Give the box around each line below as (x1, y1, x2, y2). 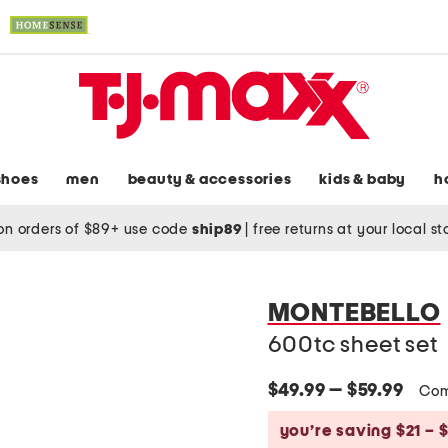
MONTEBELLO (267, 300, 441, 327)
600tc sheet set (267, 333, 438, 358)
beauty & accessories (127, 172, 292, 188)
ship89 (191, 221, 246, 237)
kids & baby (319, 172, 407, 188)
